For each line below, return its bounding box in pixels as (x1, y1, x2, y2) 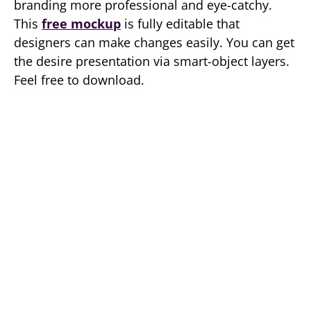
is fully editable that (121, 15, 239, 32)
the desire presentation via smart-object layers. (14, 53, 289, 69)
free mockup (42, 15, 121, 32)
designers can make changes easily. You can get (14, 34, 294, 51)
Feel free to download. (14, 72, 144, 88)
